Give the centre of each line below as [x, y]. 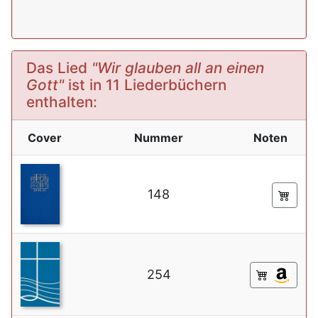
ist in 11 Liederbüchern [145, 85]
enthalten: [62, 102]
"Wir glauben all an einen [178, 68]
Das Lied [59, 68]
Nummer [159, 138]
